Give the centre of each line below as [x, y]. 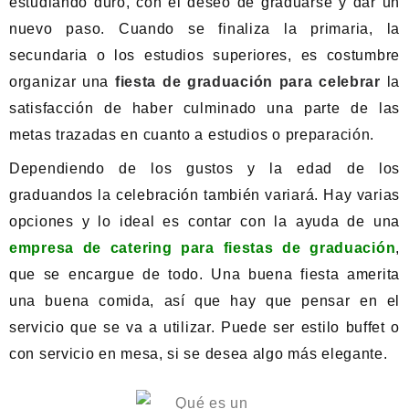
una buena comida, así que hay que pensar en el [204, 301]
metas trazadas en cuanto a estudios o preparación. [192, 135]
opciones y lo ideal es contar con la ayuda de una [204, 221]
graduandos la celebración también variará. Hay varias [204, 195]
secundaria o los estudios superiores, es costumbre [204, 55]
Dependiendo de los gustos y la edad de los [204, 168]
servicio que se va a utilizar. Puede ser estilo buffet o [204, 327]
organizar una [62, 82]
